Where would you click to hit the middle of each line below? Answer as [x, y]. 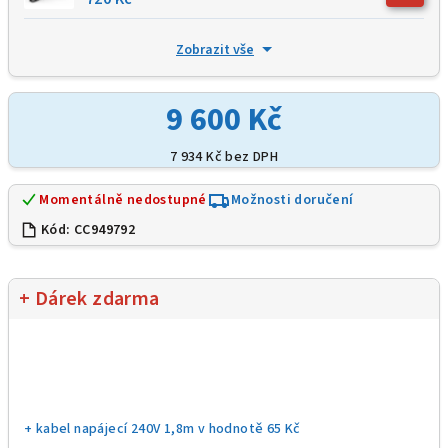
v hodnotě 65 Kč [249, 428]
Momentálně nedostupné [121, 199]
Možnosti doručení [292, 199]
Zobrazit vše [215, 49]
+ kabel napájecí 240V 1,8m [111, 428]
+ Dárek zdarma [89, 298]
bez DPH [250, 156]
